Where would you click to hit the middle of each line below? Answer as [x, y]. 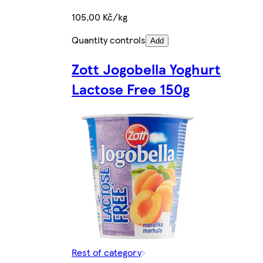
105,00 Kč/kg [100, 17]
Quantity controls [109, 40]
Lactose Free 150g [131, 89]
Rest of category [107, 252]
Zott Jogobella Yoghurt [146, 69]
